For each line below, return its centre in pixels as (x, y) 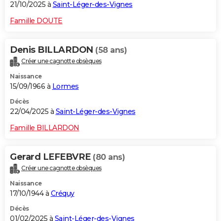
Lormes (65, 86)
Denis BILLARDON (53, 50)
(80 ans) (109, 157)
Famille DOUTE (36, 21)
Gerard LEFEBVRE (51, 157)
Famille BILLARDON (45, 128)
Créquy (62, 193)
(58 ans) (111, 50)
